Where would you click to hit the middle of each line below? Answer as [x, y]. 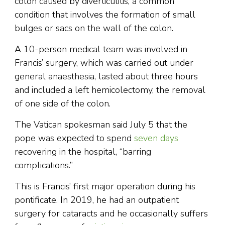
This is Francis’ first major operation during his [105, 187]
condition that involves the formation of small [105, 15]
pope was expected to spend [74, 138]
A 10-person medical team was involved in [101, 49]
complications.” [44, 165]
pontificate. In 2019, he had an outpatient [97, 200]
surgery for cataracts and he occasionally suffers [111, 214]
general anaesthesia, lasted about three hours [106, 77]
